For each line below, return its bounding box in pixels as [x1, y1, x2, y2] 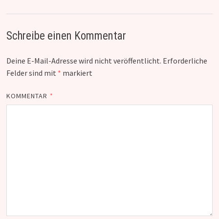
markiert [61, 68, 92, 78]
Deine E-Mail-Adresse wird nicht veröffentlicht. [6, 56, 161, 66]
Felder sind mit [6, 68, 58, 78]
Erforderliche [162, 56, 207, 66]
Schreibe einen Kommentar [6, 29, 126, 43]
